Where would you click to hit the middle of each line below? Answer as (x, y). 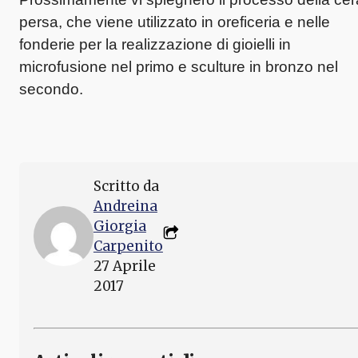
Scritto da (127, 186)
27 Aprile (124, 266)
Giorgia (119, 226)
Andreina (125, 206)
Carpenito (128, 246)
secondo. (51, 89)
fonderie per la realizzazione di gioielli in (155, 44)
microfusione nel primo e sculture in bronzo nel (179, 66)
